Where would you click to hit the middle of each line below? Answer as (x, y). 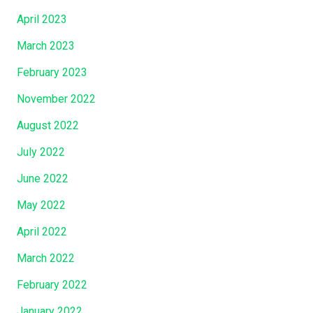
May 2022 (41, 205)
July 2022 (41, 152)
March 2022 (46, 258)
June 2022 (43, 178)
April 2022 (42, 231)
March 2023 (46, 45)
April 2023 (42, 19)
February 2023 (52, 72)
